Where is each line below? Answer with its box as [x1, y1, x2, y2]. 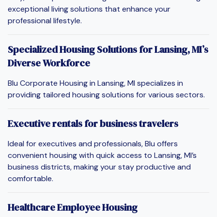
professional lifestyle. [8, 15, 82, 26]
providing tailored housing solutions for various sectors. [8, 89, 205, 100]
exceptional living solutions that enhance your [8, 3, 170, 14]
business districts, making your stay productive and [8, 161, 191, 172]
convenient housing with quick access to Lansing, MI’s [8, 150, 197, 160]
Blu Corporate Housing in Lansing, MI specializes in [8, 77, 183, 88]
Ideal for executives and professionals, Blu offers [8, 138, 178, 149]
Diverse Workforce [8, 56, 90, 70]
